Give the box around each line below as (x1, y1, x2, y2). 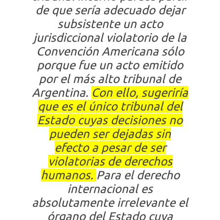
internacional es (67, 182, 153, 195)
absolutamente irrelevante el (32, 196, 188, 209)
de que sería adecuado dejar (35, 3, 185, 17)
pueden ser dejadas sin (49, 127, 171, 140)
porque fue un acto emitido (37, 58, 183, 72)
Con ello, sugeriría (91, 86, 188, 99)
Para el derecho (96, 168, 180, 182)
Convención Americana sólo (36, 45, 184, 58)
